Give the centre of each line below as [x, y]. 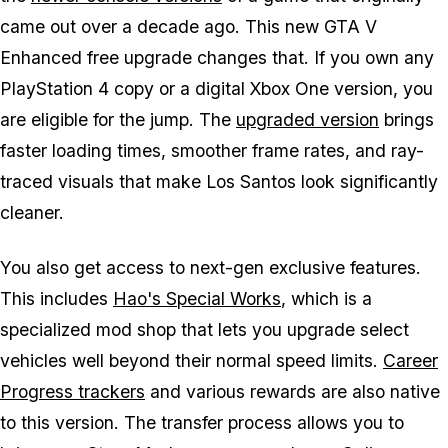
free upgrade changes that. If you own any [258, 58]
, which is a [326, 299]
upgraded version [307, 120]
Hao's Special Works [197, 299]
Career [410, 361]
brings [406, 120]
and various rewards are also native [292, 392]
